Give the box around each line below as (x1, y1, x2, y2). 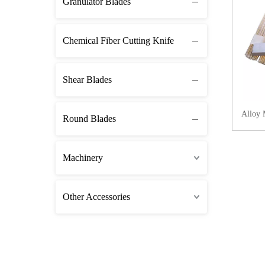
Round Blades (63, 114, 116, 124)
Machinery (63, 153, 103, 163)
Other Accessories (63, 192, 130, 202)
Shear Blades (63, 75, 112, 85)
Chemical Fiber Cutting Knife (63, 35, 174, 46)
